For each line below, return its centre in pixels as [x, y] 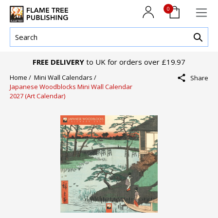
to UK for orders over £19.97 [135, 62]
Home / [22, 78]
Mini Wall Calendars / [67, 78]
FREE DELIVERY [58, 62]
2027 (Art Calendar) [37, 96]
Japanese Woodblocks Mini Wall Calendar [71, 87]
